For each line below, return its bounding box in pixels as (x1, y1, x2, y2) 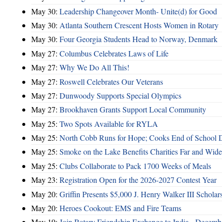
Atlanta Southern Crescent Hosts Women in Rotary (59, 20, 219, 31)
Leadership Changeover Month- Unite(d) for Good (59, 5, 217, 16)
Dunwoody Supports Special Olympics (59, 90, 181, 101)
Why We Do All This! (59, 62, 129, 73)
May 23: (31, 174, 59, 185)
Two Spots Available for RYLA (59, 118, 158, 129)
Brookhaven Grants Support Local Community (59, 104, 206, 115)
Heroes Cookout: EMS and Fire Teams (59, 202, 181, 213)
